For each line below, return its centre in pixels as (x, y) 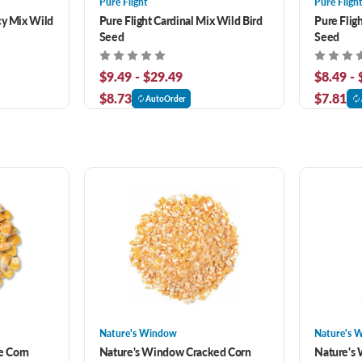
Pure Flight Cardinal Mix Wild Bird (181, 20)
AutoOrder (166, 98)
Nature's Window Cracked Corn (175, 351)
